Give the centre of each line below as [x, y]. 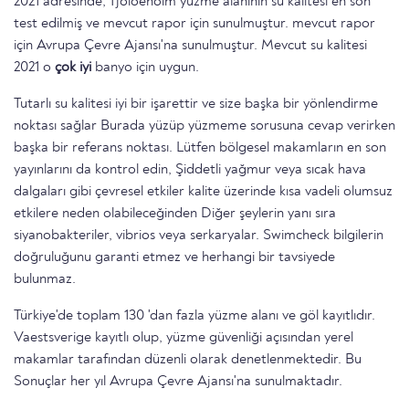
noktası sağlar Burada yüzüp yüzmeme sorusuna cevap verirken [204, 126]
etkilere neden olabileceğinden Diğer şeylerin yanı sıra [175, 214]
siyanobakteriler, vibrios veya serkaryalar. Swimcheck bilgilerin [199, 236]
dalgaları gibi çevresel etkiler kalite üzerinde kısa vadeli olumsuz [203, 192]
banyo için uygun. [145, 68]
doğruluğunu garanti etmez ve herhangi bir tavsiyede [174, 258]
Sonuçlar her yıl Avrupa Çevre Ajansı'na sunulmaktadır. [178, 382]
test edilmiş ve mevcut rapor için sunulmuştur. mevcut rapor [194, 24]
